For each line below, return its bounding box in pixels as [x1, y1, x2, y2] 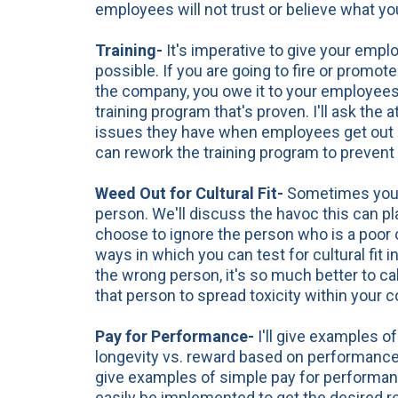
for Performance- [122, 327, 254, 346]
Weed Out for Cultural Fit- [95, 184, 283, 203]
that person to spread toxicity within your [95, 286, 386, 306]
